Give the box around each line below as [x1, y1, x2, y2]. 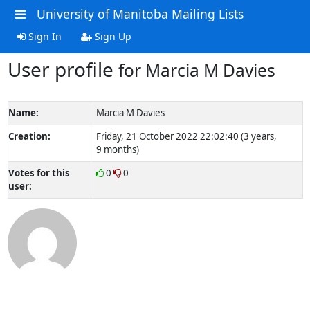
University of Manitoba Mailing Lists [36, 6, 244, 22]
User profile [7, 55, 118, 82]
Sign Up [91, 29, 131, 43]
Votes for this [8, 166, 70, 179]
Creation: [8, 129, 51, 143]
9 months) [95, 143, 139, 156]
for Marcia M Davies [118, 58, 275, 82]
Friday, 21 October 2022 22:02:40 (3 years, [95, 129, 277, 143]
